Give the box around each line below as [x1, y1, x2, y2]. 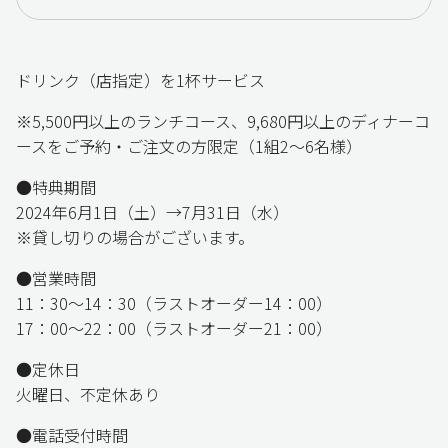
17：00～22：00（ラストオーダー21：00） [16, 315, 332, 340]
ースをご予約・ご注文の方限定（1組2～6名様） [16, 133, 362, 158]
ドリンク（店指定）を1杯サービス [16, 67, 265, 92]
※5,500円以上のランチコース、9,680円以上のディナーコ [16, 108, 430, 133]
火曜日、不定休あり [16, 381, 160, 406]
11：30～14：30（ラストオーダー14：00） [16, 290, 332, 315]
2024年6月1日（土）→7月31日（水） [16, 199, 289, 224]
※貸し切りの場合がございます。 [16, 224, 254, 249]
